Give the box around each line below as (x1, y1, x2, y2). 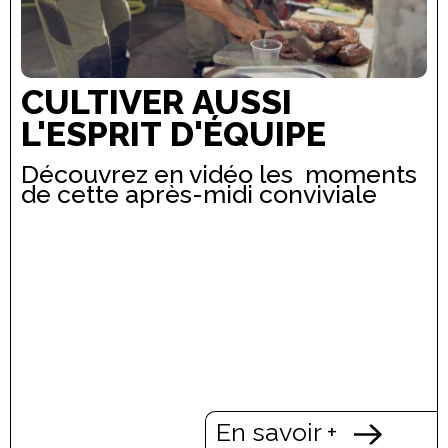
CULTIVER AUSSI (21, 82, 292, 123)
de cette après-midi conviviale (21, 178, 377, 209)
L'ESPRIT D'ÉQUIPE (21, 114, 326, 155)
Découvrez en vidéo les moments (21, 158, 417, 189)
